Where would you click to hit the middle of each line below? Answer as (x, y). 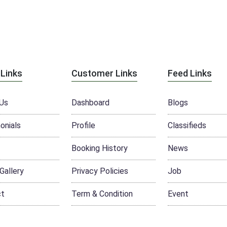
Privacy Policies (100, 171)
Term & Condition (102, 194)
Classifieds (187, 125)
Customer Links (104, 73)
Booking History (100, 148)
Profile (83, 125)
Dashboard (90, 103)
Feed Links (190, 73)
